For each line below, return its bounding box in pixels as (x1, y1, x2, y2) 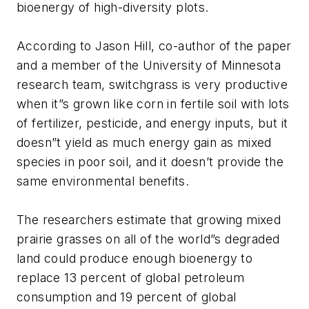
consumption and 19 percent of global (17, 289, 237, 304)
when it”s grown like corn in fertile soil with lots (17, 96, 290, 111)
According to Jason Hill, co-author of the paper (17, 38, 292, 53)
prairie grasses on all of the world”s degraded (17, 231, 280, 246)
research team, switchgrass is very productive (17, 77, 288, 92)
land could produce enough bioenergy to (17, 250, 253, 266)
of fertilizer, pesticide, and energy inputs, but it (17, 115, 288, 130)
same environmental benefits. (17, 173, 190, 188)
